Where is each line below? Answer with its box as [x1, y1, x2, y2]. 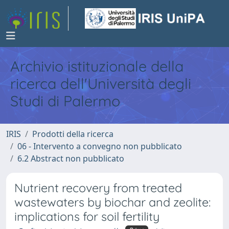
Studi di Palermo [10, 91, 120, 110]
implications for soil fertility [14, 209, 159, 224]
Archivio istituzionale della [10, 57, 184, 75]
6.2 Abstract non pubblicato [17, 153, 124, 164]
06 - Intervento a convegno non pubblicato [17, 141, 182, 152]
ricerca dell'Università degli [10, 74, 191, 93]
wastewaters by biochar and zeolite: [14, 195, 211, 210]
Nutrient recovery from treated [14, 180, 182, 195]
